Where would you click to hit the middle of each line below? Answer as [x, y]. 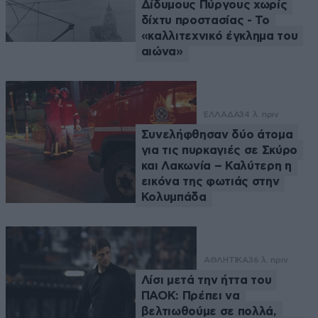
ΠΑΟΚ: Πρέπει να [190, 295]
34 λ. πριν [259, 114]
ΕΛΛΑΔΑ [221, 114]
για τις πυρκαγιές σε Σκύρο [219, 150]
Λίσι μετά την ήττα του [206, 280]
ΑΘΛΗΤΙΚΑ [226, 259]
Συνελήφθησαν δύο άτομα [217, 134]
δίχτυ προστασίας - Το [205, 20]
